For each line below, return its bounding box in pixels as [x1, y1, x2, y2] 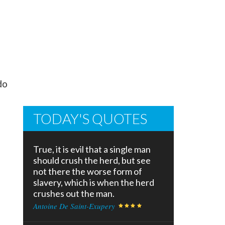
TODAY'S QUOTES [33, 110, 147, 128]
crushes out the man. [33, 188, 115, 199]
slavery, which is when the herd [33, 177, 154, 188]
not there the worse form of [33, 166, 142, 177]
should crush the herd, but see [33, 155, 151, 166]
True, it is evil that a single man [33, 144, 151, 155]
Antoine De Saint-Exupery [33, 201, 115, 211]
